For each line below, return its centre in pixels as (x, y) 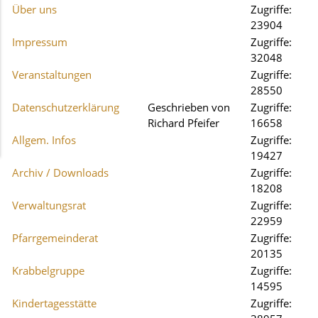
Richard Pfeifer (183, 123)
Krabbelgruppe (48, 270)
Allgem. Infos (44, 140)
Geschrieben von (189, 107)
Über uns (34, 9)
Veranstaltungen (52, 75)
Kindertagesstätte (54, 303)
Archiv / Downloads (60, 172)
